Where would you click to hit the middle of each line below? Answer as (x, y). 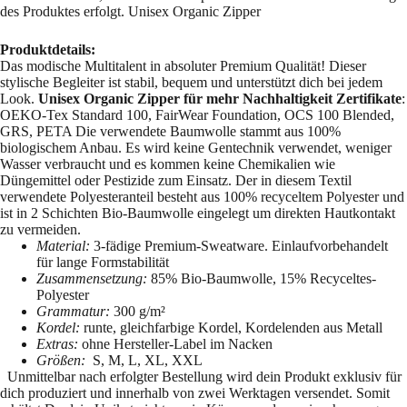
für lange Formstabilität (103, 263)
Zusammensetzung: (92, 279)
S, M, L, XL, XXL (144, 361)
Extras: (57, 344)
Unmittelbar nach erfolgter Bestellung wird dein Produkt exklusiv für (204, 377)
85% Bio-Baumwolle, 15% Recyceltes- (262, 279)
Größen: (61, 361)
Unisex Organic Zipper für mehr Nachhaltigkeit (185, 99)
